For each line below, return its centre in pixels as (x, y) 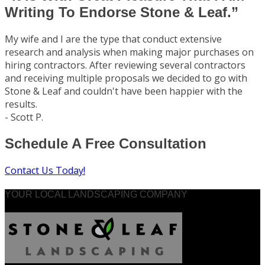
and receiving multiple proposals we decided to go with (126, 78)
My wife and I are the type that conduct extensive (113, 39)
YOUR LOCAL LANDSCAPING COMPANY (96, 195)
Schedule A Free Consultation (106, 144)
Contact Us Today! (45, 170)
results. (21, 104)
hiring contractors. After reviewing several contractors (125, 65)
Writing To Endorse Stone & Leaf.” (122, 12)
